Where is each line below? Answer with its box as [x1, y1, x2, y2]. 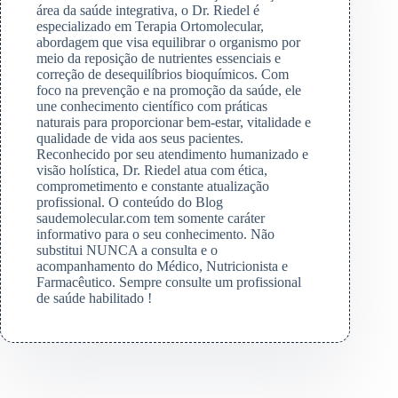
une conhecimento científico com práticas [36, 99, 267, 115]
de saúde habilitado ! [36, 291, 152, 306]
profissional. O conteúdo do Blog [36, 195, 223, 211]
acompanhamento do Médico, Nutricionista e [36, 259, 288, 275]
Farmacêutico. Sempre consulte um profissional [36, 275, 301, 291]
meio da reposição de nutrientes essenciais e [36, 51, 281, 67]
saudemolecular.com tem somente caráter [36, 211, 265, 227]
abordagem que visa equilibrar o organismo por [36, 35, 300, 51]
